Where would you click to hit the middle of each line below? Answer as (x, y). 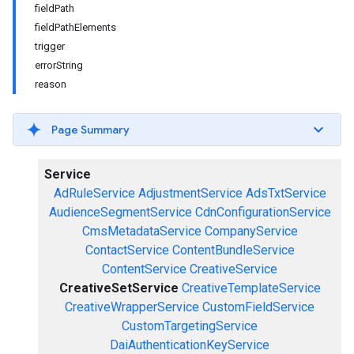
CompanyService (251, 231)
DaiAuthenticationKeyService (190, 345)
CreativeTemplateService (251, 288)
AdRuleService (94, 193)
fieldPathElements (75, 27)
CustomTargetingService (190, 326)
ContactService (127, 250)
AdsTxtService (286, 193)
